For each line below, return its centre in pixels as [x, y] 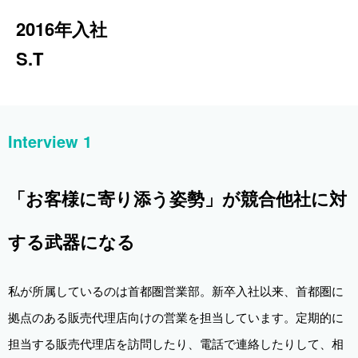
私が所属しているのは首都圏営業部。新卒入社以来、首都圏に [176, 291]
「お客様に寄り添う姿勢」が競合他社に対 [177, 199]
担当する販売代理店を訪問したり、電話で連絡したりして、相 [176, 344]
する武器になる [72, 242]
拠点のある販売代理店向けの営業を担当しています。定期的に [176, 317]
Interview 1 [50, 141]
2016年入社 [62, 29]
